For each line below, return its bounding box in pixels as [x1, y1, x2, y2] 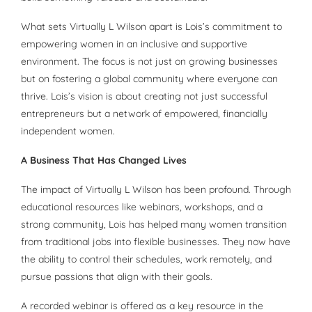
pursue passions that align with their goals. [21, 270, 212, 283]
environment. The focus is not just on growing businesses [21, 55, 278, 68]
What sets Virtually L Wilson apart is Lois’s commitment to [21, 20, 282, 33]
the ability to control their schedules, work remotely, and [21, 253, 272, 266]
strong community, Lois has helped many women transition [21, 218, 287, 231]
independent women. [21, 125, 115, 138]
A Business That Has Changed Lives [21, 154, 187, 167]
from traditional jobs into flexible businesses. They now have [21, 235, 290, 249]
